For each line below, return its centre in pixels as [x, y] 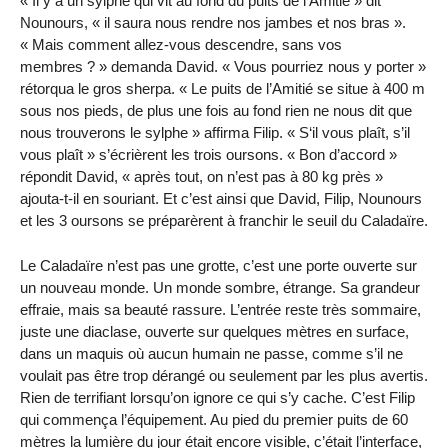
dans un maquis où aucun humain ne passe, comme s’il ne [211, 353]
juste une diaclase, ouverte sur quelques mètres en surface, [214, 331]
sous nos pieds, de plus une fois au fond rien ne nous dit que [216, 111]
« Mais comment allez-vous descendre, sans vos [181, 45]
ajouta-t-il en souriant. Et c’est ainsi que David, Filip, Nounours [221, 199]
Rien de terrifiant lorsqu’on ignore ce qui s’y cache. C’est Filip [217, 397]
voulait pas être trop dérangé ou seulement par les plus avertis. [224, 375]
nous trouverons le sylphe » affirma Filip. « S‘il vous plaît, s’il [215, 133]
